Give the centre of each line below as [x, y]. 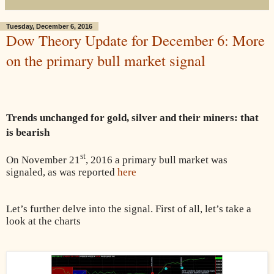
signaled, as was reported [62, 172]
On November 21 [43, 160]
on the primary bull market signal [106, 60]
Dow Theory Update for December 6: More [135, 40]
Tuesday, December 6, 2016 [49, 26]
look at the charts [43, 221]
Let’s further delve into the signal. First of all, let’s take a [129, 209]
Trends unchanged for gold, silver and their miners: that [132, 117]
